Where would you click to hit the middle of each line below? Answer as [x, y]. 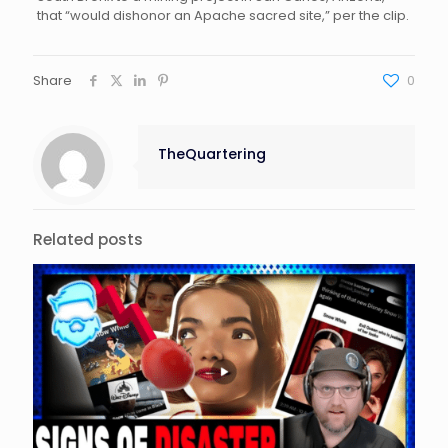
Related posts [88, 239]
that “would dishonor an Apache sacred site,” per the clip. [222, 15]
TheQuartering [212, 153]
